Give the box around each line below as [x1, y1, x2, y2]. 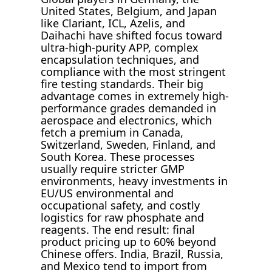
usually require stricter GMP [41, 161, 185, 177]
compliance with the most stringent [41, 64, 226, 80]
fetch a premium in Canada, [41, 125, 184, 140]
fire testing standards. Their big [41, 76, 204, 92]
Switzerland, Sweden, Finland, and [41, 137, 216, 152]
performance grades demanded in [41, 101, 217, 116]
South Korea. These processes [41, 149, 195, 165]
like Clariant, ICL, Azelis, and [41, 16, 186, 31]
